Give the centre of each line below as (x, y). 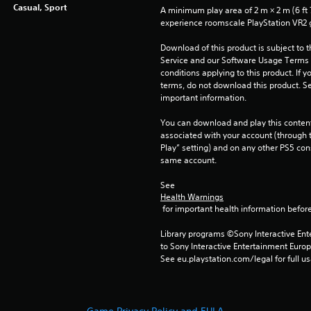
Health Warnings (192, 197)
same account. (188, 160)
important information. (203, 98)
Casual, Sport (40, 7)
